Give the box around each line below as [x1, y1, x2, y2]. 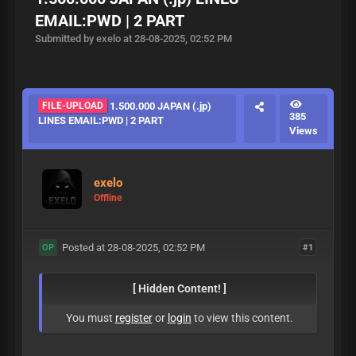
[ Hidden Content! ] [132, 282, 226, 295]
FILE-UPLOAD [42, 100, 103, 111]
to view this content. [191, 311, 293, 324]
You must [65, 311, 115, 324]
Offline [94, 192, 122, 203]
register [114, 311, 153, 324]
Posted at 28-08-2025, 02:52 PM [56, 242, 205, 253]
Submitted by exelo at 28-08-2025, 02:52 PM [35, 33, 232, 44]
